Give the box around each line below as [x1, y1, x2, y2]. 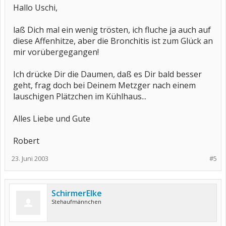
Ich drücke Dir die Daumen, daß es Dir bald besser [13, 69, 202, 80]
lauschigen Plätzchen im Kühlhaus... [13, 91, 146, 102]
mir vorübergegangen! [13, 46, 99, 58]
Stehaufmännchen [51, 198, 101, 205]
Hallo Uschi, [13, 2, 58, 13]
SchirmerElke [51, 188, 102, 199]
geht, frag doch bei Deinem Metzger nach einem [13, 80, 196, 91]
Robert [13, 135, 39, 146]
